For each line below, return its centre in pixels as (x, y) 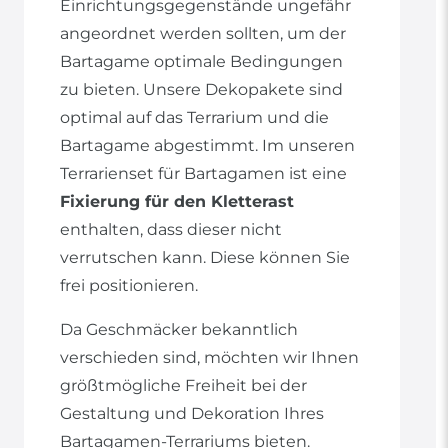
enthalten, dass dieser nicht (171, 230)
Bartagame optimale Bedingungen (201, 62)
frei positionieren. (129, 286)
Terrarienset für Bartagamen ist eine (203, 174)
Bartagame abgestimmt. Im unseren (207, 146)
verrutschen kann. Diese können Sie (205, 258)
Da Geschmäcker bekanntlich (179, 330)
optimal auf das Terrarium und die (194, 118)
